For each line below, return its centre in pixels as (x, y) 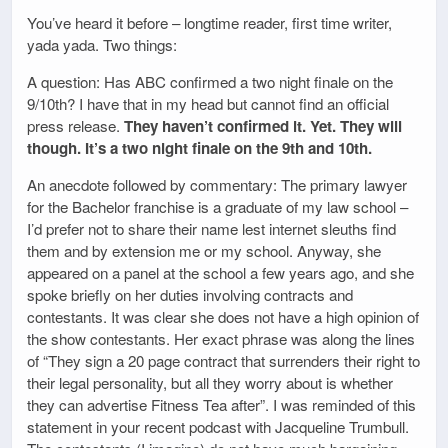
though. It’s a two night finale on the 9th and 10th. (199, 148)
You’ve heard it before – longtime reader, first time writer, (209, 23)
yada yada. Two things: (102, 45)
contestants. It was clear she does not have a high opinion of (223, 317)
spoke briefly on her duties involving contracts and (190, 295)
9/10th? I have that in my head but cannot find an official (208, 104)
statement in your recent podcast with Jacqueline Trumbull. (218, 427)
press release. (75, 126)
